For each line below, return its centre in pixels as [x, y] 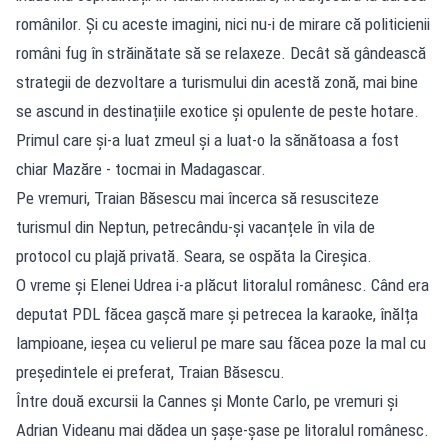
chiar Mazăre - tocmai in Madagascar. [141, 168]
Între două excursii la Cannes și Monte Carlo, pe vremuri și [207, 400]
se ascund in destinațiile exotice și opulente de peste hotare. [217, 110]
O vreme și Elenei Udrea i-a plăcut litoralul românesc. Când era [222, 284]
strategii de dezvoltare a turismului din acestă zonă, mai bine [217, 81]
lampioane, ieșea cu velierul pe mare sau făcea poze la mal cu [221, 342]
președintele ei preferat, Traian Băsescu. [150, 371]
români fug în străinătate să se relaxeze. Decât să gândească [221, 52]
